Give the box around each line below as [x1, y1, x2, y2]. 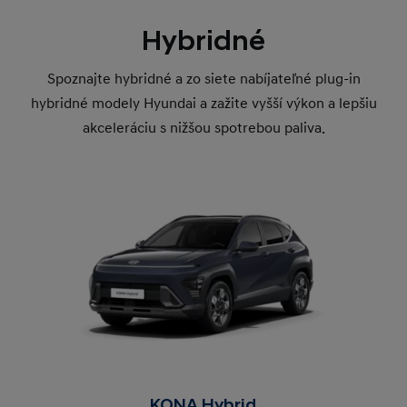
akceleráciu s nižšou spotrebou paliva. [82, 118, 325, 137]
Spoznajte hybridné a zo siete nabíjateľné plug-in [46, 69, 361, 88]
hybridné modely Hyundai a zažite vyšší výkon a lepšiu [30, 94, 377, 113]
